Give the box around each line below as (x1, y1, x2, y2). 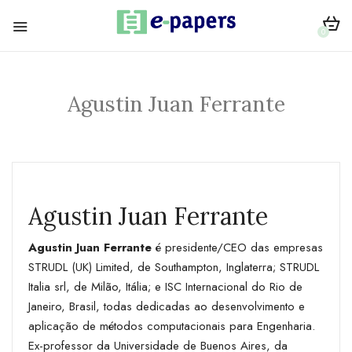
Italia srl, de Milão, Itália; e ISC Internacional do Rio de (28, 277, 302, 295)
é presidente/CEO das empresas (152, 238, 323, 256)
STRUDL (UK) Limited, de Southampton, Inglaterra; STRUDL (28, 258, 319, 276)
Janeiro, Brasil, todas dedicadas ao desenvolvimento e (28, 297, 305, 315)
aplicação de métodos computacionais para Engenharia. (28, 317, 315, 335)
